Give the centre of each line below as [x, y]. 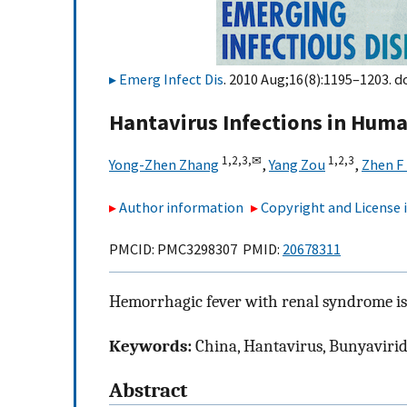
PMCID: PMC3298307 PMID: [196, 249]
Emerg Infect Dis [171, 79]
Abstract [148, 390]
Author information [181, 207]
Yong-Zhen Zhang [164, 165]
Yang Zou [297, 165]
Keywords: [152, 346]
